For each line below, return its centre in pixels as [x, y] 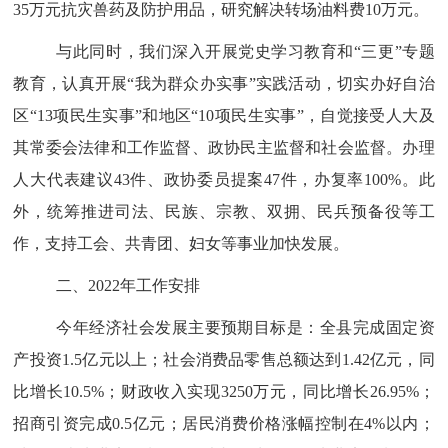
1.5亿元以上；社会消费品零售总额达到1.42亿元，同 [248, 359]
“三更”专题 [394, 51]
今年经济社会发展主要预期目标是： [188, 327]
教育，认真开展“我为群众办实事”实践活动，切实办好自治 [224, 83]
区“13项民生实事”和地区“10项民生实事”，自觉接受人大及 [224, 115]
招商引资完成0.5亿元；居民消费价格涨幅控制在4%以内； [224, 423]
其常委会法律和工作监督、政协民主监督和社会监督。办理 [224, 147]
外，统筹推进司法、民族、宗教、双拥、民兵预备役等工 [224, 211]
